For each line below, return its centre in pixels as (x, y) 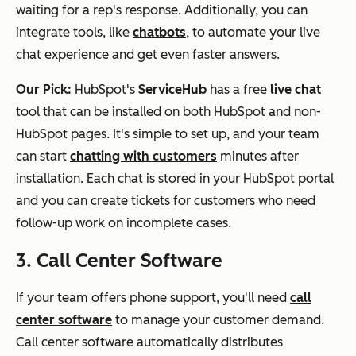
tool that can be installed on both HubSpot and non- (168, 111)
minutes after (258, 156)
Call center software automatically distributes (149, 342)
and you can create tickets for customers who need (166, 200)
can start (43, 156)
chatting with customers (143, 156)
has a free (238, 89)
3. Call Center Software (119, 260)
